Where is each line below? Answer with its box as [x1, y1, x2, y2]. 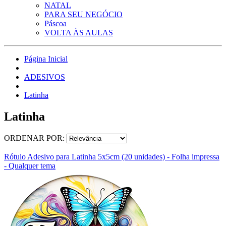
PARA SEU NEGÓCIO [44, 10, 123, 19]
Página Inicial [24, 54, 68, 63]
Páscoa [44, 19, 67, 28]
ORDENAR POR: [4, 133, 67, 142]
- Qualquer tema [4, 161, 55, 170]
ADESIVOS [24, 73, 65, 81]
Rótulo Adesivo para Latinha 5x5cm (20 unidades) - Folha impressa [4, 152, 219, 161]
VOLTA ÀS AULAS [44, 28, 113, 37]
